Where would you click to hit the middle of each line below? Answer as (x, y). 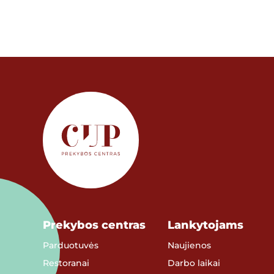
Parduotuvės (70, 245)
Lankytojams (206, 224)
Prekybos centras (94, 224)
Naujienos (190, 245)
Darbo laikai (194, 263)
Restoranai (66, 263)
